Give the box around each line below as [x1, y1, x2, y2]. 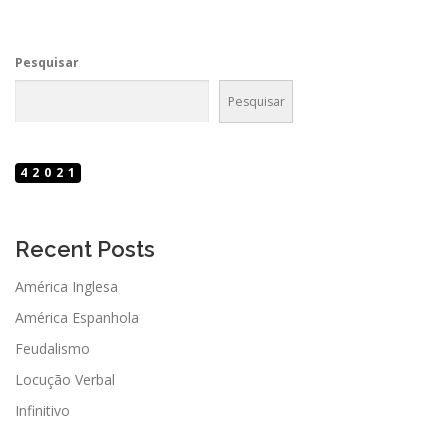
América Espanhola [15, 308, 139, 328]
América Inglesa [15, 277, 118, 297]
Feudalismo [15, 339, 90, 359]
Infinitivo [15, 401, 70, 421]
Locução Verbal [15, 370, 115, 390]
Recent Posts [15, 236, 155, 263]
